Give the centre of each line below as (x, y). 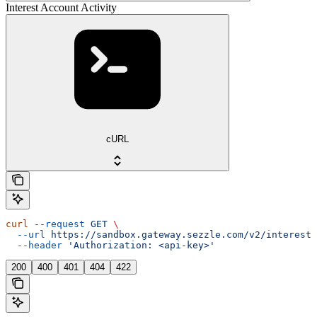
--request (57, 224)
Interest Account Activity (61, 7)
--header (34, 245)
